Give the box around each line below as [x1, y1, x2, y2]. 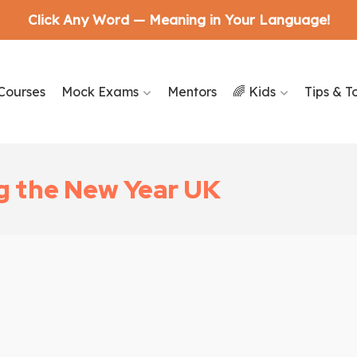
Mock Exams [61, 84, 139, 100]
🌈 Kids [232, 84, 276, 100]
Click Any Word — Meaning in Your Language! [27, 11, 330, 28]
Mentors [167, 84, 217, 100]
